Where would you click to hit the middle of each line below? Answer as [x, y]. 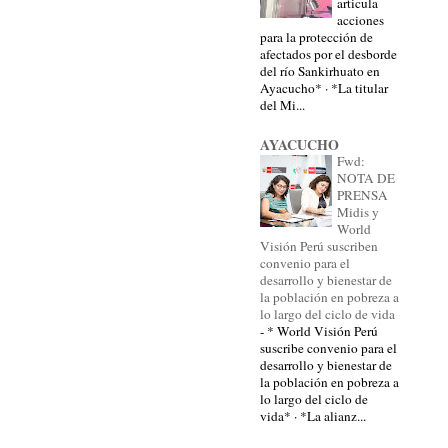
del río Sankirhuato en [320, 70]
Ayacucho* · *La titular [324, 87]
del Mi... [282, 104]
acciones [360, 19]
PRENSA [362, 194]
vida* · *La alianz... [313, 415]
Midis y [358, 211]
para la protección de [316, 36]
